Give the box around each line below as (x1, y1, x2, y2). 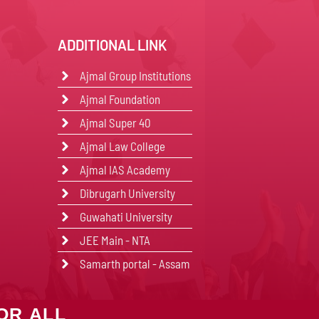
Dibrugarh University (80, 186, 176, 200)
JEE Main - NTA (80, 233, 151, 247)
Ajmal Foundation (80, 92, 161, 106)
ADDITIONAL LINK (58, 36, 167, 53)
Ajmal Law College (80, 139, 166, 153)
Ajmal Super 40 (80, 115, 152, 130)
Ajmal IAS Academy (80, 162, 171, 177)
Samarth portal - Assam (80, 256, 191, 271)
